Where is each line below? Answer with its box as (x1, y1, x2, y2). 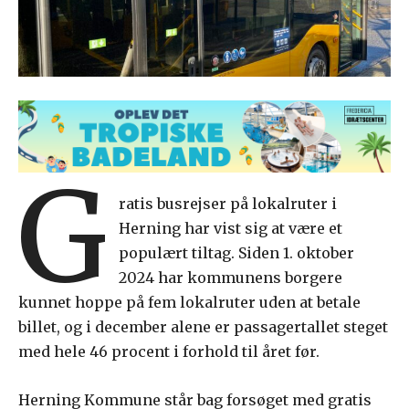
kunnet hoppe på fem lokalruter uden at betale (18, 292, 361, 311)
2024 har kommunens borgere (119, 267, 343, 287)
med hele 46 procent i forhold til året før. (18, 341, 320, 361)
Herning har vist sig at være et (119, 218, 343, 237)
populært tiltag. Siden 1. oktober (119, 243, 355, 262)
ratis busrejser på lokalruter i (119, 194, 338, 213)
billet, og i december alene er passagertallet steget (18, 317, 388, 336)
